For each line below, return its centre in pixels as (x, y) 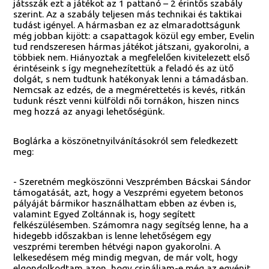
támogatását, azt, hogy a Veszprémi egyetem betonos (128, 192)
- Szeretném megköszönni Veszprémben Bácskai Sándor (132, 181)
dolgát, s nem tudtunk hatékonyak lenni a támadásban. (131, 78)
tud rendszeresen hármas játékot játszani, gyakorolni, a (131, 46)
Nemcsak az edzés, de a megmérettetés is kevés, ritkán (130, 89)
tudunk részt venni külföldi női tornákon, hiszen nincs (126, 100)
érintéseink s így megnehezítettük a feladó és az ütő (124, 68)
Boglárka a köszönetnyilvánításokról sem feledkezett (126, 141)
